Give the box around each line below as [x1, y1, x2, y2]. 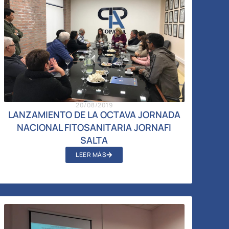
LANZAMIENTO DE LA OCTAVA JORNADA [8, 108, 180, 121]
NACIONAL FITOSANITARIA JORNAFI [17, 121, 172, 133]
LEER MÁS [76, 150, 107, 159]
